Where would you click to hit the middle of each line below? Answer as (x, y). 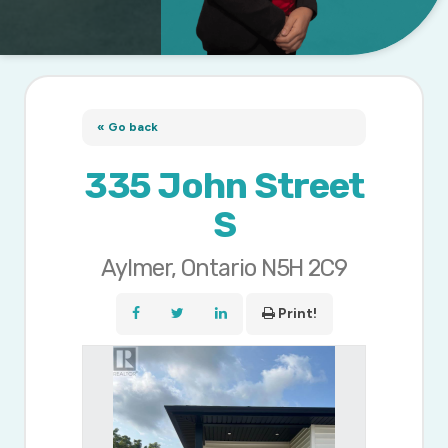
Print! (297, 314)
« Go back (128, 127)
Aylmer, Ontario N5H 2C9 (224, 268)
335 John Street (224, 186)
